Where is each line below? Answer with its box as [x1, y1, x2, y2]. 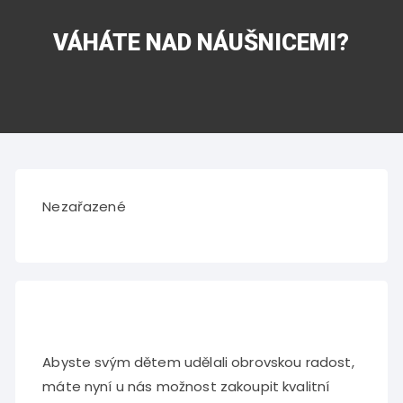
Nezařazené [42, 197, 126, 216]
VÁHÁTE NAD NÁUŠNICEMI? [53, 29, 350, 56]
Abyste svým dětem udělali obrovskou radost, [42, 353, 354, 372]
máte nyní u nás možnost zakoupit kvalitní [42, 377, 330, 396]
